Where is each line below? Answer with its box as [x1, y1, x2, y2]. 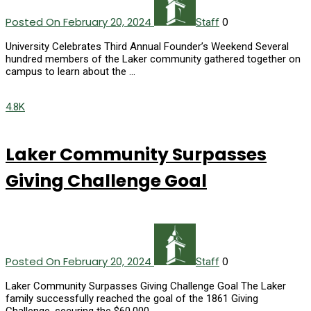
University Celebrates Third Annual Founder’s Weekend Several [6, 40, 289, 53]
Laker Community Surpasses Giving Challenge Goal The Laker [6, 280, 286, 293]
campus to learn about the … [6, 65, 135, 78]
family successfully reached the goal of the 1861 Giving [6, 292, 258, 305]
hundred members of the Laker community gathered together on [6, 52, 301, 65]
